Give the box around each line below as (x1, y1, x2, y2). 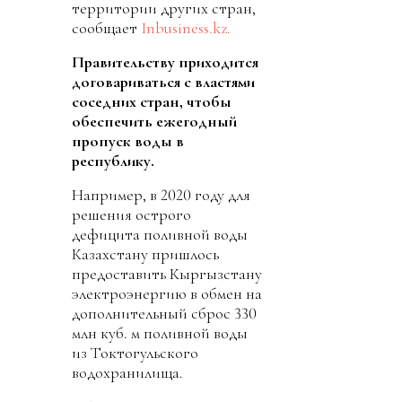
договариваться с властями (72, 72, 255, 92)
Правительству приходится (72, 52, 258, 73)
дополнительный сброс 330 (72, 303, 257, 324)
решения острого (72, 205, 191, 225)
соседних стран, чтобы (72, 92, 232, 112)
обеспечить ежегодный (72, 111, 237, 132)
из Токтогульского (72, 343, 198, 363)
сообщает (72, 18, 141, 39)
